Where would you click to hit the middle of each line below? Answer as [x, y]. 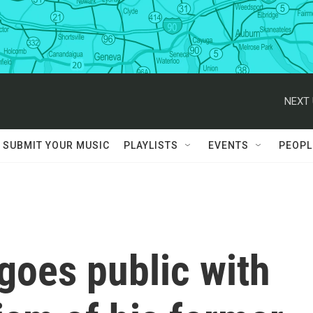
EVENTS [228, 145]
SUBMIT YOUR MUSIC [56, 145]
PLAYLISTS [151, 145]
